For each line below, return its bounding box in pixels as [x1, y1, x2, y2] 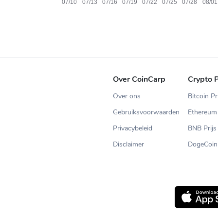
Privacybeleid [112, 123, 152, 133]
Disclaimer [112, 139, 144, 149]
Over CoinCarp [112, 73, 165, 85]
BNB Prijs [188, 123, 217, 133]
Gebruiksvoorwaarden [112, 107, 180, 117]
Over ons [112, 91, 141, 101]
